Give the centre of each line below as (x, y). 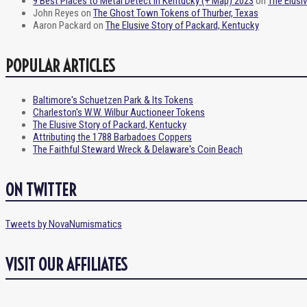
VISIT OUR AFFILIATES (66, 264)
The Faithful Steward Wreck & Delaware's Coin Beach (138, 149)
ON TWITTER (41, 189)
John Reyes (56, 13)
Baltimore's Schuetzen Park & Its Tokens (113, 100)
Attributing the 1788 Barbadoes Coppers (112, 137)
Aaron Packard (62, 25)
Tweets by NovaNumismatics (64, 224)
